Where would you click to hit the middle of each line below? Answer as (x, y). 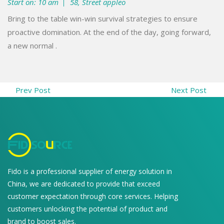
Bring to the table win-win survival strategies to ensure (102, 18)
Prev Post (29, 90)
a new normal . (32, 45)
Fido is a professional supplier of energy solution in (90, 171)
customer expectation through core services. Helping (93, 196)
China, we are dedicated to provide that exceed (84, 183)
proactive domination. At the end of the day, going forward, (109, 32)
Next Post (194, 90)
